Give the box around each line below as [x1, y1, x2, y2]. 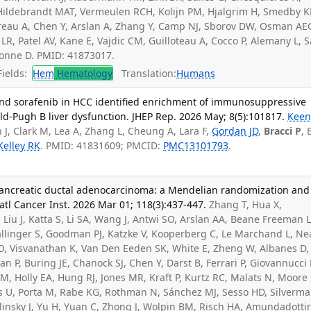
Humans [176, 66, 216, 80]
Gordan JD [212, 124, 259, 137]
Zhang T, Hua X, [209, 198, 283, 212]
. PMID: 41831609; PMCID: [40, 138, 164, 152]
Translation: [113, 66, 177, 80]
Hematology [54, 66, 113, 80]
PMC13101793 [163, 138, 229, 152]
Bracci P [264, 124, 302, 137]
